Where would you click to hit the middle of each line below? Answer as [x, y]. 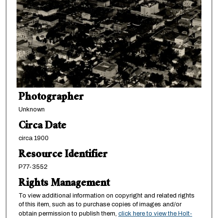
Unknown [31, 110]
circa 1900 [33, 138]
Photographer [51, 98]
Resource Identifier [63, 156]
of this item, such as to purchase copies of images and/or [100, 205]
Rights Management [64, 184]
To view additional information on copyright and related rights [106, 196]
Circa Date [42, 127]
